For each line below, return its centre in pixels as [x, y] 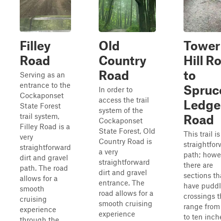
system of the [121, 110]
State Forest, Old [127, 131]
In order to [116, 89]
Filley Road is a [45, 126]
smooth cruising [126, 203]
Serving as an [42, 74]
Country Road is [125, 141]
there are [198, 165]
